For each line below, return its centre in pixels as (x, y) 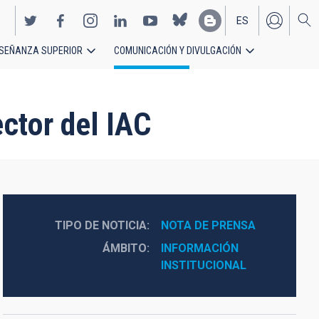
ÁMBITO (124, 248)
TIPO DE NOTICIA (100, 225)
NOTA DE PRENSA (208, 225)
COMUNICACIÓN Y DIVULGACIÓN (178, 51)
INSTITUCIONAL (203, 265)
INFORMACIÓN (199, 248)
